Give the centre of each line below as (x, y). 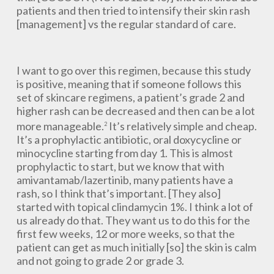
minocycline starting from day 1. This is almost (124, 153)
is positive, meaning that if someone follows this (129, 84)
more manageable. (60, 126)
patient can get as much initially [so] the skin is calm (136, 247)
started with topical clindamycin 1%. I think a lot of (135, 207)
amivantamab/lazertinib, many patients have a (124, 180)
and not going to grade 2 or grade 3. (100, 261)
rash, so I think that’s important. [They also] (118, 193)
